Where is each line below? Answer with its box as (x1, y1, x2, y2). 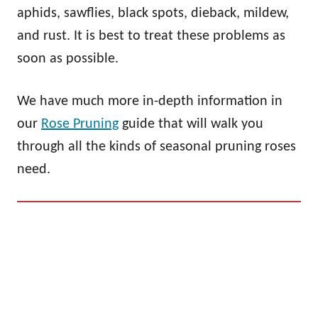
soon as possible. (17, 51, 119, 66)
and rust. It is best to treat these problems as (17, 28, 285, 43)
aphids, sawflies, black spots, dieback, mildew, (17, 6, 289, 21)
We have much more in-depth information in (17, 94, 283, 109)
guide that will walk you (119, 116, 263, 131)
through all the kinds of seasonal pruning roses (17, 139, 296, 154)
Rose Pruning (41, 116, 119, 131)
